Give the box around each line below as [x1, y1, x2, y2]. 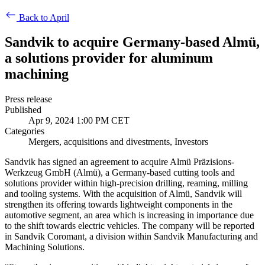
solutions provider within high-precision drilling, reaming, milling [5, 178, 248, 189]
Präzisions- [191, 157, 234, 167]
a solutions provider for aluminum [5, 50, 213, 66]
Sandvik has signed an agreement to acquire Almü [5, 157, 191, 167]
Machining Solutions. [5, 242, 85, 253]
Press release [5, 94, 52, 105]
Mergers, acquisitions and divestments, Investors [28, 137, 208, 147]
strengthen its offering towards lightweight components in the [5, 199, 232, 210]
